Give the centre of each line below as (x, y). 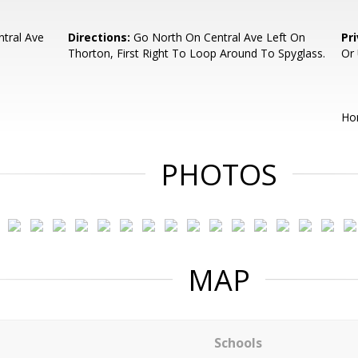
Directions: (99, 37)
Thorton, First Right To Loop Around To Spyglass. (197, 53)
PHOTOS (219, 175)
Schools (238, 343)
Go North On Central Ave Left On (218, 37)
